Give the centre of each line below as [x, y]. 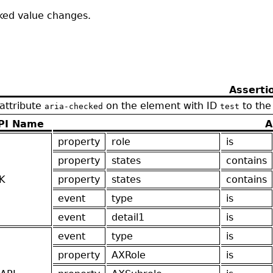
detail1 [128, 217]
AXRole [129, 255]
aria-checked [74, 106]
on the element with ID [161, 105]
